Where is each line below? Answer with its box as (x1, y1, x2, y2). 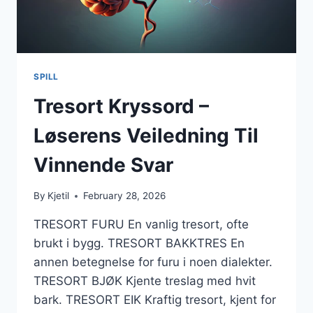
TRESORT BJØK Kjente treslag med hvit (34, 274, 256, 289)
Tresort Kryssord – (34, 94, 209, 118)
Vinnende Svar (34, 152, 173, 177)
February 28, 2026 (83, 190, 166, 202)
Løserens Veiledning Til (34, 123, 259, 147)
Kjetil (48, 190, 70, 202)
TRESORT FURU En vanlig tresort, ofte (34, 217, 249, 232)
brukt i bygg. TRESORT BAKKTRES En (34, 236, 245, 251)
